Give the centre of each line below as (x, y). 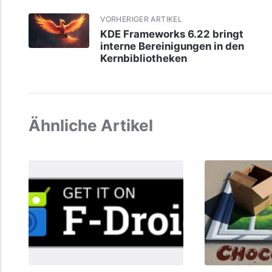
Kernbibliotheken (144, 58)
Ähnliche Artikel (90, 125)
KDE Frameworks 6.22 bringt (172, 34)
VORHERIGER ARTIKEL (141, 19)
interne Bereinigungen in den (172, 46)
